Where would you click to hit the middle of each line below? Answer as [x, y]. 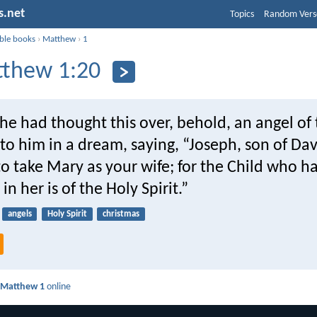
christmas [121, 214]
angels [19, 214]
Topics [242, 15]
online [58, 287]
